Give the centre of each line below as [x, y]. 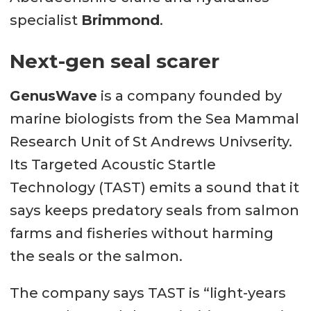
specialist [45, 20]
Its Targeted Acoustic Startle [112, 164]
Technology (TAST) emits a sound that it [154, 187]
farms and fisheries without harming [141, 233]
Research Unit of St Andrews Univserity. [151, 141]
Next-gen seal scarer [114, 61]
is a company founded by [189, 95]
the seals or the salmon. [96, 256]
